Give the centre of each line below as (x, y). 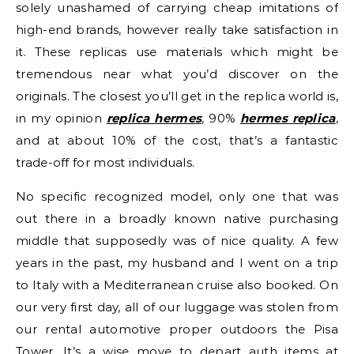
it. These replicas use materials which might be (177, 52)
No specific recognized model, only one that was (177, 196)
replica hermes (154, 118)
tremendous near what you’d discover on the (177, 74)
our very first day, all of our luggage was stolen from (177, 307)
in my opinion (61, 118)
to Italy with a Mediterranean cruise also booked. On (177, 285)
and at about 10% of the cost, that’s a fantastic (177, 140)
